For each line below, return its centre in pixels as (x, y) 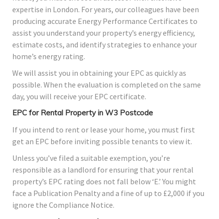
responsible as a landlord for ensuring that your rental (103, 170)
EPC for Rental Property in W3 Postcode (83, 113)
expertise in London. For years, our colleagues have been (106, 10)
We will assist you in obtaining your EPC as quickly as (99, 73)
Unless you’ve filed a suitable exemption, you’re (91, 158)
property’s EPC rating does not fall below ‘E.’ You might (104, 182)
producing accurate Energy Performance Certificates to (105, 21)
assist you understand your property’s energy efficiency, (104, 33)
